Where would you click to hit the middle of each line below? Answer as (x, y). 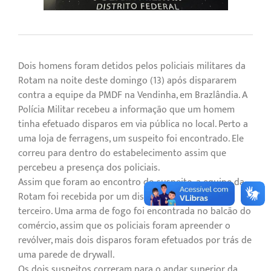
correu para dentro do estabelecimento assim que (122, 154)
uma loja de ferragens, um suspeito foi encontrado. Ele (131, 139)
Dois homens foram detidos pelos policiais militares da (132, 67)
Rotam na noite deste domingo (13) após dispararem (127, 81)
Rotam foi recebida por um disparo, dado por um (119, 197)
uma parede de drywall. (66, 255)
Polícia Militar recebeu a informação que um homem (126, 110)
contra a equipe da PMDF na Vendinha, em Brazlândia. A (133, 96)
